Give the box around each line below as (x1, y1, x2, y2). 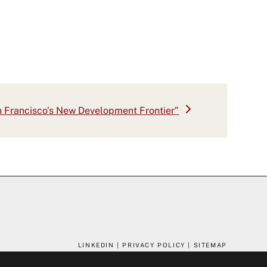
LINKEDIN (77, 241, 114, 249)
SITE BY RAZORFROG (147, 252, 227, 260)
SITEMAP (193, 241, 227, 249)
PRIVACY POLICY (122, 241, 185, 249)
